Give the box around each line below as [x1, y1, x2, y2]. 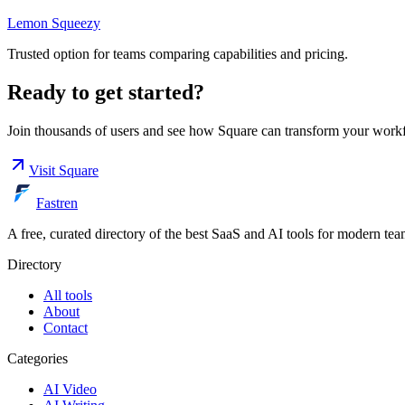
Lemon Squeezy [7, 15, 100, 32]
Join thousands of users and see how [7, 122, 218, 138]
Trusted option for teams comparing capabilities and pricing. [7, 46, 348, 62]
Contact [43, 319, 88, 335]
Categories [7, 350, 68, 366]
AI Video [43, 381, 97, 397]
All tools [43, 287, 92, 303]
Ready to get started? [7, 80, 204, 105]
